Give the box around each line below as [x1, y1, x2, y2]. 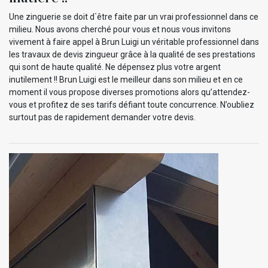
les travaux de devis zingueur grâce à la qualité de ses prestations [9, 49, 255, 59]
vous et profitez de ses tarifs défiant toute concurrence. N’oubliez [9, 99, 254, 109]
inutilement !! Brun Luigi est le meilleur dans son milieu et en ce [9, 74, 243, 84]
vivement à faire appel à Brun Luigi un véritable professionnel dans [9, 36, 259, 47]
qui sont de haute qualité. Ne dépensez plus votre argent [9, 62, 221, 72]
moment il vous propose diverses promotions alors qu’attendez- [9, 87, 250, 97]
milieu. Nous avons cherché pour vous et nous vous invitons [9, 24, 231, 34]
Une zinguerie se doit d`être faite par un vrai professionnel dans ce [9, 11, 258, 22]
